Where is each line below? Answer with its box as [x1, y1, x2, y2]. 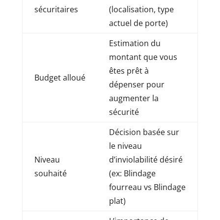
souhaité [34, 167, 67, 179]
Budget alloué [34, 72, 85, 83]
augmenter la [109, 92, 159, 104]
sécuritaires [34, 3, 78, 15]
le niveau [109, 140, 142, 151]
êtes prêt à [109, 65, 149, 76]
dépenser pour [109, 79, 165, 90]
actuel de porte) [109, 17, 168, 28]
